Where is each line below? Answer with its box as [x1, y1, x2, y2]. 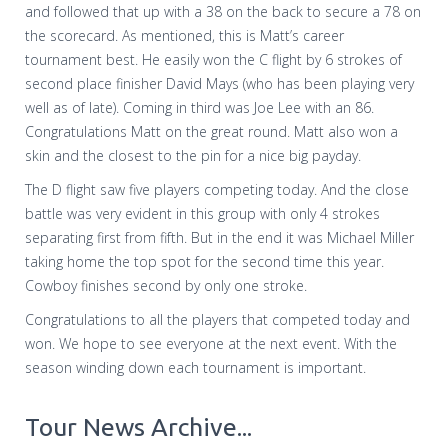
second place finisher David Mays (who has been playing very [25, 73, 414, 93]
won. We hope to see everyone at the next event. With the [25, 333, 397, 353]
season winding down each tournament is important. [25, 357, 366, 377]
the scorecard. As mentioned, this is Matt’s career [25, 25, 344, 45]
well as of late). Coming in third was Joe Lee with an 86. [25, 97, 374, 117]
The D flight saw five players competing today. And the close [25, 179, 409, 199]
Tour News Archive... [25, 412, 252, 441]
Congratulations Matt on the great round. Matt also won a [25, 121, 398, 141]
